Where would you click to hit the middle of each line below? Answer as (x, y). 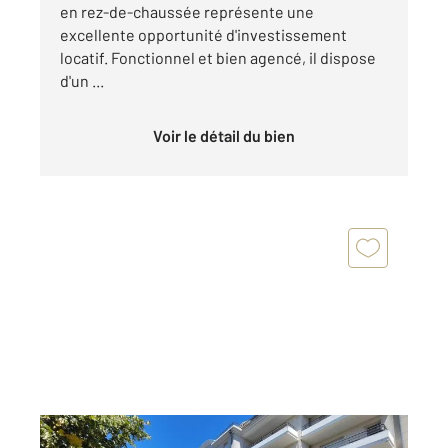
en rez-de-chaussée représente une (187, 12)
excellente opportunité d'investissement (203, 35)
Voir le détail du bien (228, 136)
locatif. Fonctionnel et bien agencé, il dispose (218, 58)
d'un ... (82, 81)
